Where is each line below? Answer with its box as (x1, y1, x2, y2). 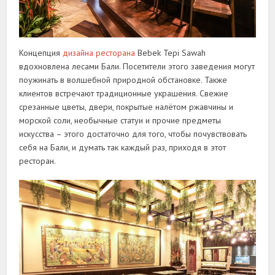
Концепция (19, 47, 63, 59)
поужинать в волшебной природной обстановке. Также (19, 74, 228, 86)
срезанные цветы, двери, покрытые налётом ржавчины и (19, 101, 234, 113)
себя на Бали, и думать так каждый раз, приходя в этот (19, 142, 227, 153)
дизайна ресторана (63, 47, 136, 59)
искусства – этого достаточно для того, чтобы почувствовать (19, 128, 247, 140)
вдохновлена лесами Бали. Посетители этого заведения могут (19, 61, 255, 72)
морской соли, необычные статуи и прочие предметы (19, 115, 222, 126)
